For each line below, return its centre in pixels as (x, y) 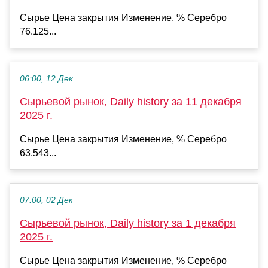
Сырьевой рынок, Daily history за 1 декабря (128, 223)
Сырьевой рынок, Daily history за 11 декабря (131, 102)
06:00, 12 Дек (46, 79)
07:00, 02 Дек (46, 200)
